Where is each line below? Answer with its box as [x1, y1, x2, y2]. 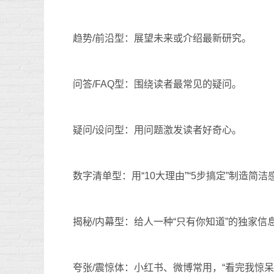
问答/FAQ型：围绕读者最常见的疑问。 [73, 78, 242, 89]
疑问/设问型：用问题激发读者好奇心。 [73, 124, 242, 135]
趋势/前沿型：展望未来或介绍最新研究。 [73, 32, 251, 43]
